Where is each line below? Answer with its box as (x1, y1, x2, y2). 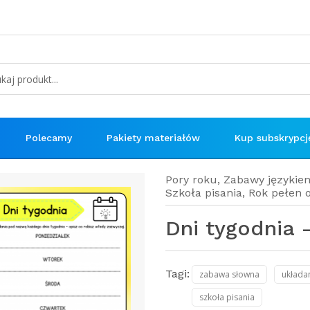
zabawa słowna (199, 268, 259, 280)
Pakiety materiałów (107, 132, 200, 143)
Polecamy (26, 132, 72, 143)
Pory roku (165, 173, 217, 186)
